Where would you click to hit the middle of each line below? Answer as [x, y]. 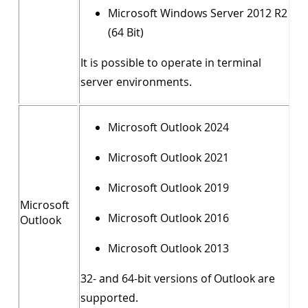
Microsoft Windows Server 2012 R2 [198, 13]
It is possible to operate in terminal [171, 63]
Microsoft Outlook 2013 [168, 248]
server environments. [136, 82]
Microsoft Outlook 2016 [168, 218]
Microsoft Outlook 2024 [168, 127]
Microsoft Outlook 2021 [168, 157]
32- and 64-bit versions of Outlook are [178, 278]
